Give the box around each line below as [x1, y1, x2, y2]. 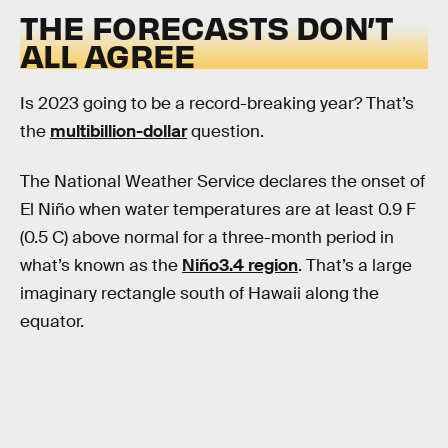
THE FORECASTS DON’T [20, 5, 394, 47]
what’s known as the [20, 254, 182, 276]
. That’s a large [298, 254, 412, 276]
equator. [20, 310, 84, 332]
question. [187, 121, 264, 143]
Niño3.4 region [182, 254, 298, 276]
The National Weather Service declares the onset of [20, 170, 425, 192]
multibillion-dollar [50, 121, 187, 143]
